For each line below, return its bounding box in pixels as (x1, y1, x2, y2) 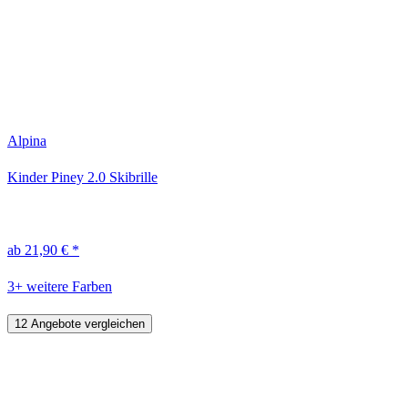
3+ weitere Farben (7, 278, 112, 294)
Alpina (7, 132, 46, 148)
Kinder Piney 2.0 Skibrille (7, 168, 158, 185)
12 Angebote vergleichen (15, 316, 145, 331)
